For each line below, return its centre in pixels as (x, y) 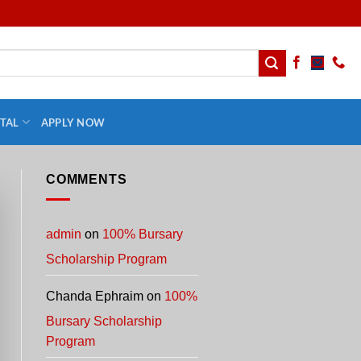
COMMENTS (87, 179)
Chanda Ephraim (95, 296)
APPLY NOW (73, 122)
